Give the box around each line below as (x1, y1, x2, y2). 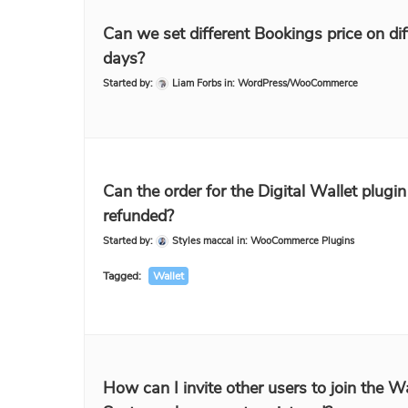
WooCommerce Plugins (250, 234, 354, 248)
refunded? (103, 205, 174, 227)
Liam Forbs (172, 76, 221, 90)
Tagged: (103, 269, 144, 283)
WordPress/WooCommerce (238, 76, 358, 90)
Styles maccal (172, 234, 234, 248)
